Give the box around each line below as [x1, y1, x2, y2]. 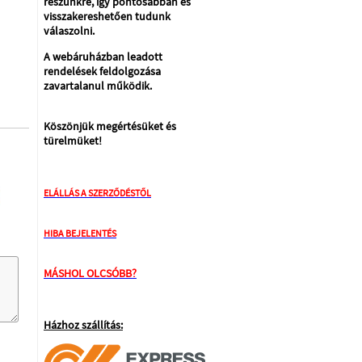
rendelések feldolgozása [44, 64, 161, 78]
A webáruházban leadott [44, 49, 162, 64]
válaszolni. [44, 23, 95, 38]
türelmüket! [44, 133, 102, 148]
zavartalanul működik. [44, 78, 152, 93]
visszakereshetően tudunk [44, 9, 170, 23]
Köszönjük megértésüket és [44, 119, 176, 133]
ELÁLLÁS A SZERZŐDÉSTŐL [44, 187, 151, 199]
